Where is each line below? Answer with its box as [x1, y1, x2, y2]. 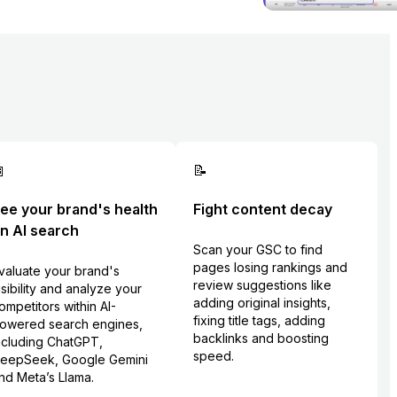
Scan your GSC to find [192, 242, 323, 258]
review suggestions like [192, 277, 331, 293]
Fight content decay [192, 200, 332, 219]
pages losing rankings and [192, 260, 347, 276]
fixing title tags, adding [192, 313, 325, 329]
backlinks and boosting [192, 331, 329, 346]
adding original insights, [192, 295, 331, 311]
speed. [192, 348, 234, 364]
